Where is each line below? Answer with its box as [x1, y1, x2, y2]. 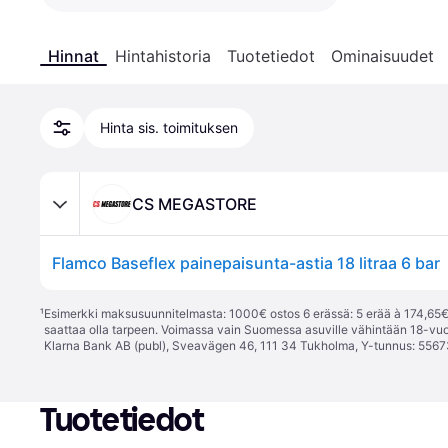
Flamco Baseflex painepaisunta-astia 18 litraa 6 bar [52, 253, 440, 273]
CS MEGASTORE [132, 193, 257, 214]
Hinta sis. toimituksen [100, 119, 238, 136]
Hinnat [48, 46, 99, 66]
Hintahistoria [115, 46, 211, 66]
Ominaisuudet [331, 46, 434, 66]
